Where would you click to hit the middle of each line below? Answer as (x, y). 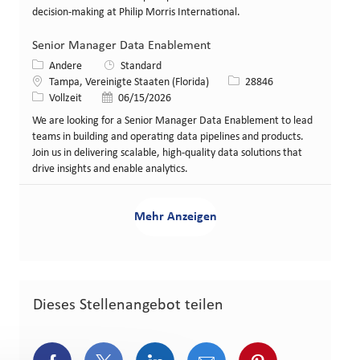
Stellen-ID (250, 82)
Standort (51, 82)
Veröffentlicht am (140, 98)
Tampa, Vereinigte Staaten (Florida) (129, 83)
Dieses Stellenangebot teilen (128, 306)
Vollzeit (65, 99)
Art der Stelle (61, 98)
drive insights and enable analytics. (110, 170)
